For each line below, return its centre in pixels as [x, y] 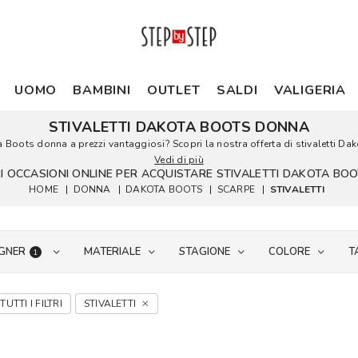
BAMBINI [102, 90]
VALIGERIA [310, 90]
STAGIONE [204, 252]
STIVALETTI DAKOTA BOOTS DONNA [179, 127]
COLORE [289, 252]
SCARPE [236, 189]
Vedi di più [179, 160]
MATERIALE [112, 252]
